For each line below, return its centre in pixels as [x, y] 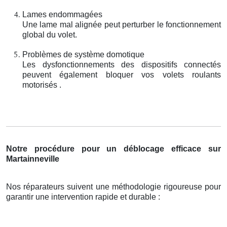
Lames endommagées [62, 14]
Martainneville [33, 159]
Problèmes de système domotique [83, 54]
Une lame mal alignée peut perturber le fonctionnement [122, 24]
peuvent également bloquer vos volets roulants [122, 74]
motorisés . [42, 85]
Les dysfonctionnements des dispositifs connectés [122, 64]
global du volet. [50, 34]
